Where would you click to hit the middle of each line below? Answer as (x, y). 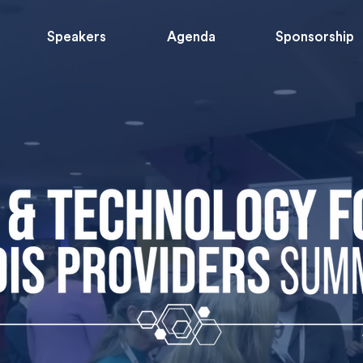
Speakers (77, 37)
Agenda (192, 37)
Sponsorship (315, 37)
